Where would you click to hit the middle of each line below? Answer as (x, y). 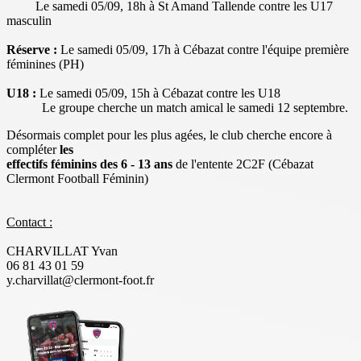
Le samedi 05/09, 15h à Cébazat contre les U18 (158, 93)
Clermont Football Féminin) (77, 178)
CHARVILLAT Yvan (62, 251)
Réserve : (32, 49)
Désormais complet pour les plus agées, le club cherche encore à (169, 135)
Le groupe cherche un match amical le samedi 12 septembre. (177, 107)
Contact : (29, 222)
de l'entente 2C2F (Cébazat (243, 164)
